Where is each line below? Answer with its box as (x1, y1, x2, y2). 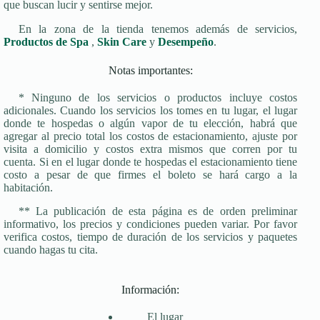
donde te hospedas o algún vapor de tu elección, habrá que (4, 116, 298, 129)
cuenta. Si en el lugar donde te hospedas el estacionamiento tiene (4, 155, 298, 168)
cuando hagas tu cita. (4, 243, 98, 256)
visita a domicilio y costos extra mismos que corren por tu (4, 142, 298, 155)
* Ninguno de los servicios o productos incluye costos (18, 91, 298, 104)
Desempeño (158, 35, 214, 48)
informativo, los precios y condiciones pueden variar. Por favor (4, 217, 298, 230)
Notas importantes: (108, 64, 193, 76)
